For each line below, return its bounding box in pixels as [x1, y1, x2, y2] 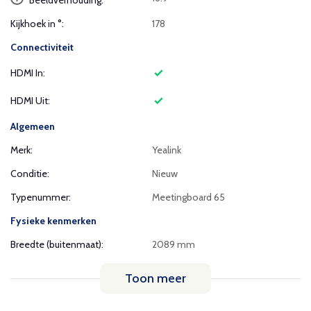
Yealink [152, 144, 182, 156]
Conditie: [10, 167, 49, 180]
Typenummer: [10, 191, 71, 203]
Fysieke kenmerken [10, 215, 96, 227]
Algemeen [10, 120, 55, 133]
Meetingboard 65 [152, 191, 226, 203]
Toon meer [125, 271, 186, 286]
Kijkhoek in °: [10, 17, 64, 30]
